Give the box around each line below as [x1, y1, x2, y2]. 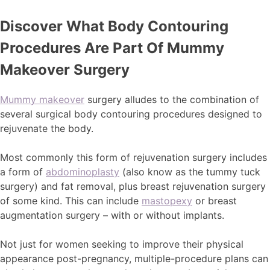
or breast [192, 195, 237, 207]
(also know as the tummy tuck [119, 166, 260, 178]
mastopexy [142, 195, 192, 207]
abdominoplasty [46, 166, 119, 178]
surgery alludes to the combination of [84, 93, 259, 106]
